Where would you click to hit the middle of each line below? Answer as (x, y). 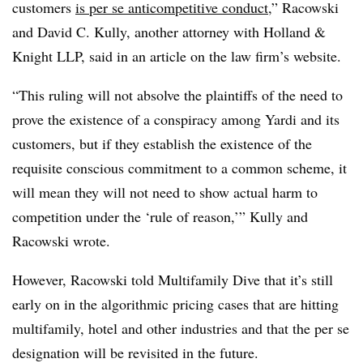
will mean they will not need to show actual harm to (165, 192)
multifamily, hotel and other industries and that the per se (181, 328)
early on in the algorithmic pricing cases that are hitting (175, 304)
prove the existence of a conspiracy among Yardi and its (176, 119)
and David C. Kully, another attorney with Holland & (169, 32)
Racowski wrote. (61, 241)
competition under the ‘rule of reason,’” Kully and (160, 216)
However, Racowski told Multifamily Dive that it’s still (173, 280)
